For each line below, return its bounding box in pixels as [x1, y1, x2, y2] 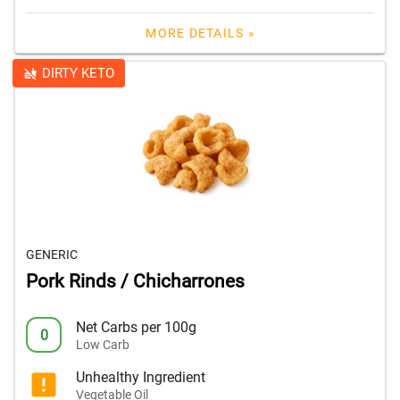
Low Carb [76, 337, 129, 352]
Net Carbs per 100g [76, 318, 196, 336]
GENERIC [26, 247, 78, 262]
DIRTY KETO [41, 65, 114, 82]
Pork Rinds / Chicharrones [26, 271, 245, 293]
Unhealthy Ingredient [76, 368, 205, 386]
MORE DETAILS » [146, 26, 255, 41]
